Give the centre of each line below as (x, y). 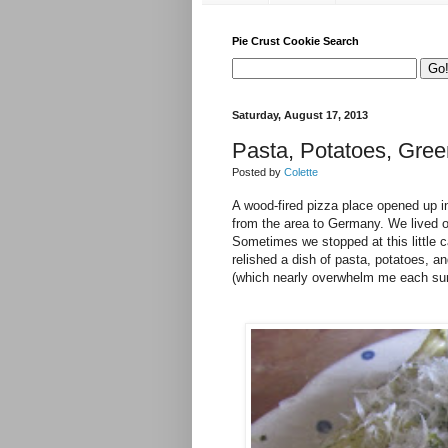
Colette (301, 171)
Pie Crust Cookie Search (295, 41)
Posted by (258, 171)
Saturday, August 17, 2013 (300, 115)
